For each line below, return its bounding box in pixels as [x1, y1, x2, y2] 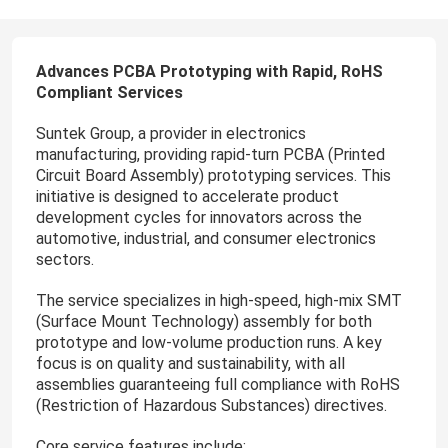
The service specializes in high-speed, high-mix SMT [35, 290, 402, 310]
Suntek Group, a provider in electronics [35, 123, 306, 143]
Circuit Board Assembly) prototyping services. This [35, 165, 391, 185]
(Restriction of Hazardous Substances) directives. [35, 395, 387, 415]
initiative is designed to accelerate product [35, 186, 339, 206]
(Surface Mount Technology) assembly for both [35, 311, 372, 331]
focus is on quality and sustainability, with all [35, 353, 345, 373]
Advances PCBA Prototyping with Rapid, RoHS [35, 61, 383, 81]
